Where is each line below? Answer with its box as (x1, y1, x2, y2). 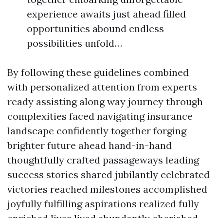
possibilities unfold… (27, 37, 122, 49)
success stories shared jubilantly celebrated (7, 168, 210, 181)
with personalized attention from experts (7, 81, 197, 93)
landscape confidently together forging (7, 125, 186, 137)
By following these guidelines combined (7, 66, 189, 78)
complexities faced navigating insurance (7, 110, 193, 122)
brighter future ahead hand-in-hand (7, 139, 172, 151)
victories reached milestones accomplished (7, 183, 207, 195)
